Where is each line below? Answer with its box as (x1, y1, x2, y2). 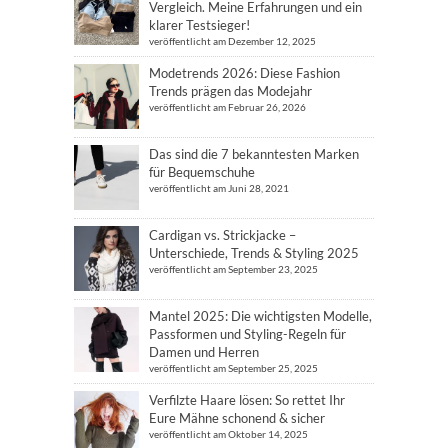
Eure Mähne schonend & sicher (149, 410, 325, 426)
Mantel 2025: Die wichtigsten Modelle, (149, 308, 372, 324)
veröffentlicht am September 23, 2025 (149, 263, 318, 275)
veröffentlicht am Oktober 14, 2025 (149, 428, 308, 440)
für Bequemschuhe (149, 164, 255, 180)
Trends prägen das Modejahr (149, 83, 312, 99)
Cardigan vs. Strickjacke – (149, 227, 296, 243)
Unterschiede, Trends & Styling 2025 (149, 245, 359, 261)
